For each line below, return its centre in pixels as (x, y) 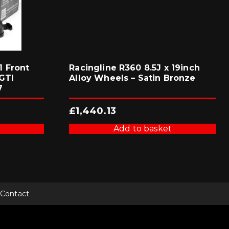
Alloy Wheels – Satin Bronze (132, 78)
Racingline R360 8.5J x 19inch (134, 67)
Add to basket (143, 128)
